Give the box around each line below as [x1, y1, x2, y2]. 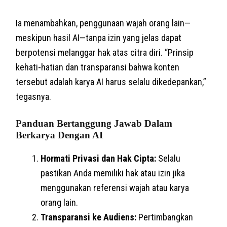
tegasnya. [16, 91, 52, 102]
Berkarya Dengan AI [16, 129, 103, 140]
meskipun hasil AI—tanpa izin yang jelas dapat [16, 32, 182, 43]
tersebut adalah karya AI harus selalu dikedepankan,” [16, 76, 207, 87]
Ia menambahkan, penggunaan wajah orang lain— [16, 17, 191, 28]
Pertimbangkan [136, 211, 194, 222]
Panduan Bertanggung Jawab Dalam [16, 118, 173, 129]
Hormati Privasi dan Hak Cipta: [41, 153, 157, 164]
